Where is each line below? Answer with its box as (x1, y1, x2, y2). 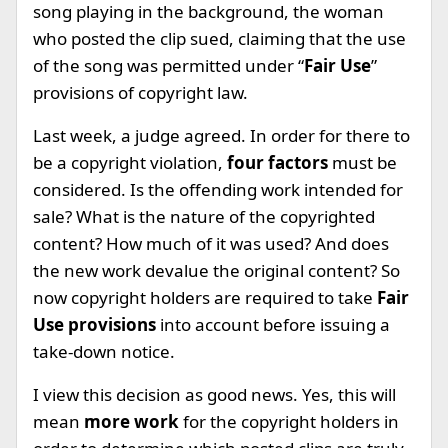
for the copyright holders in (183, 410, 399, 433)
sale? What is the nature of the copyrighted (33, 205, 375, 228)
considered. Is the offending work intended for (33, 178, 403, 201)
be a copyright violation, (33, 151, 227, 174)
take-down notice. (33, 340, 175, 363)
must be (332, 151, 397, 174)
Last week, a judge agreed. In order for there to (33, 124, 410, 147)
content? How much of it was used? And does (33, 232, 389, 255)
